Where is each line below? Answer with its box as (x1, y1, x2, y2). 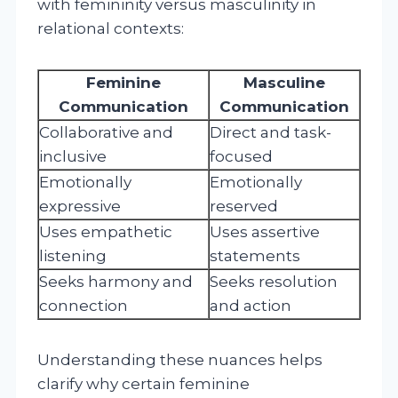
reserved (210, 196, 278, 215)
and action (210, 296, 291, 314)
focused (210, 147, 273, 165)
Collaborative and (39, 123, 173, 141)
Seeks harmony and (39, 272, 193, 291)
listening (39, 246, 107, 265)
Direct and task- (210, 123, 331, 141)
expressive (39, 196, 121, 215)
